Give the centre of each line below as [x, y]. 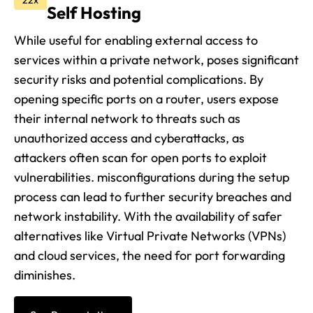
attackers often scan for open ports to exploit [140, 158]
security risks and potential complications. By [139, 80]
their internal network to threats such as [127, 119]
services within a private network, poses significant [156, 60]
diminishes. [45, 275]
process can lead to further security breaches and [153, 197]
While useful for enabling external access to [136, 41]
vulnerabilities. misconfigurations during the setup [152, 177]
